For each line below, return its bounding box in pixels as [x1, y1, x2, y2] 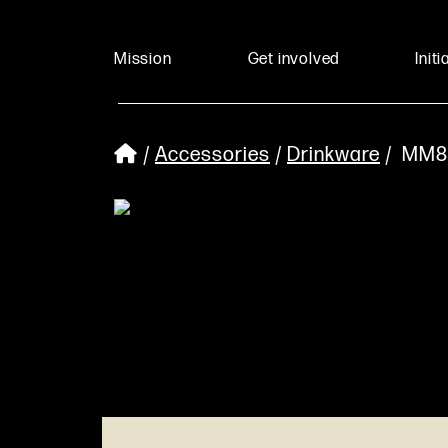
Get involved [247, 50, 340, 69]
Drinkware [287, 143, 380, 167]
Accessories [155, 143, 270, 167]
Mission [114, 50, 172, 69]
